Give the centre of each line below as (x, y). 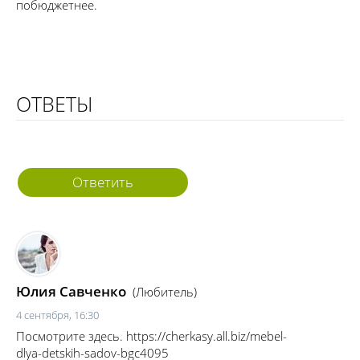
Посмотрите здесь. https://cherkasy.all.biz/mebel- (151, 335)
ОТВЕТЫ (54, 103)
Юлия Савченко (71, 291)
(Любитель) (165, 291)
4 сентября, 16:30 (57, 315)
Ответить (103, 182)
